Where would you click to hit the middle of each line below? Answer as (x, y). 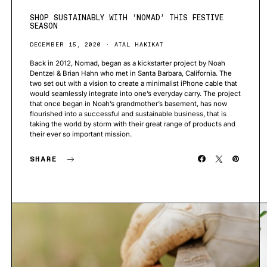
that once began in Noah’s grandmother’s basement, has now (128, 104)
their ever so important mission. (81, 134)
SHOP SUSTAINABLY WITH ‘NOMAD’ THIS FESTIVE (127, 18)
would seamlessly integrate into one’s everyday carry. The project (135, 94)
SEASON (44, 26)
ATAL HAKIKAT (139, 45)
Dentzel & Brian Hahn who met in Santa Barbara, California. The (131, 74)
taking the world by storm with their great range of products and (133, 124)
